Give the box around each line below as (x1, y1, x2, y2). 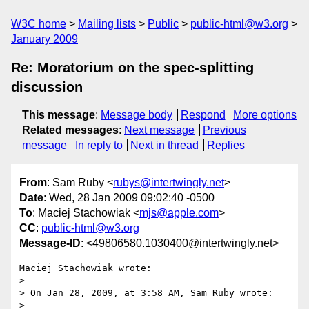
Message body (101, 109, 172, 121)
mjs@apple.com (139, 207, 219, 219)
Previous (202, 124, 246, 136)
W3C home (11, 18, 66, 30)
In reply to (74, 139, 123, 151)
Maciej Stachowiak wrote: (19, 263, 152, 274)
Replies (206, 139, 245, 151)
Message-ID (19, 237, 81, 250)
